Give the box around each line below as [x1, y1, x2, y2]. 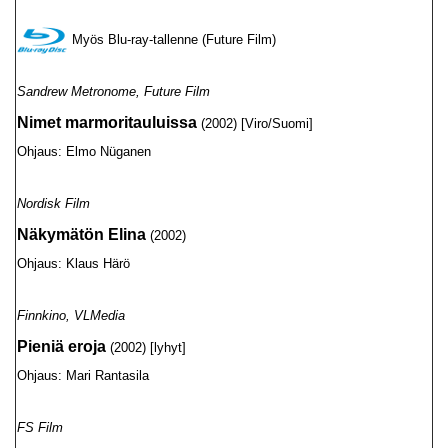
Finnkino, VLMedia [17, 308, 125, 323]
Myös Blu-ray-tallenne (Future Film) [72, 32, 276, 47]
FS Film [17, 420, 63, 435]
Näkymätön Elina [17, 226, 146, 243]
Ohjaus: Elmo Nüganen [17, 144, 151, 159]
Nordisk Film [17, 196, 90, 211]
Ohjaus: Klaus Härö [17, 256, 130, 271]
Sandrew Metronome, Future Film [17, 84, 210, 99]
